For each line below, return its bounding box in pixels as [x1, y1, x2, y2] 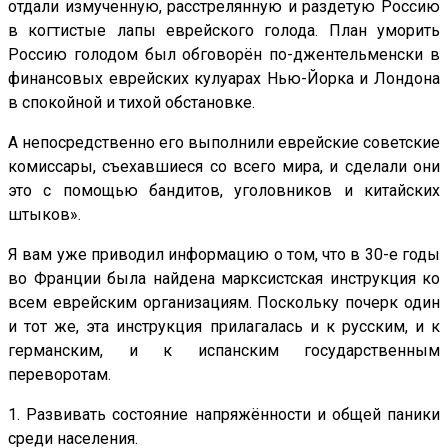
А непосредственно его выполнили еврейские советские [8, 132, 440, 152]
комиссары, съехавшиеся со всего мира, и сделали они [8, 156, 440, 176]
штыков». [8, 204, 81, 224]
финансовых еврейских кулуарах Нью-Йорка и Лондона [8, 68, 440, 88]
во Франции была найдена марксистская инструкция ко [8, 268, 440, 288]
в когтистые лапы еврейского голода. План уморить [8, 20, 440, 40]
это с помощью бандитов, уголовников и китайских [8, 180, 440, 200]
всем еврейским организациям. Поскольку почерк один [8, 292, 440, 312]
